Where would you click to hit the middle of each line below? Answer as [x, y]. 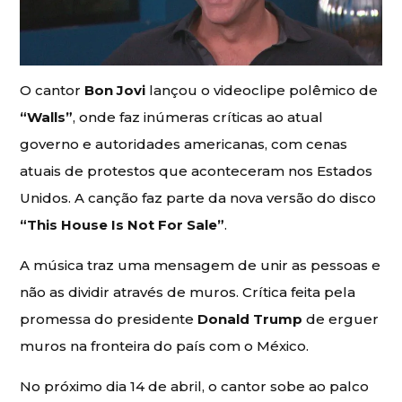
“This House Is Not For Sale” [122, 224]
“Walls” [47, 117]
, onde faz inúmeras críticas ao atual [198, 117]
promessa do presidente [109, 319]
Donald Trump [250, 319]
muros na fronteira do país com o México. [165, 345]
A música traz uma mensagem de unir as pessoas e [201, 265]
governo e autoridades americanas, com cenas [184, 144]
